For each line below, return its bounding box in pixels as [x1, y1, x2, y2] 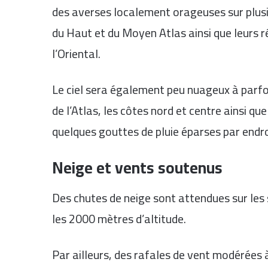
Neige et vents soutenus [52, 153, 223, 183]
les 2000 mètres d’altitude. [52, 207, 186, 230]
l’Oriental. [52, 42, 100, 65]
